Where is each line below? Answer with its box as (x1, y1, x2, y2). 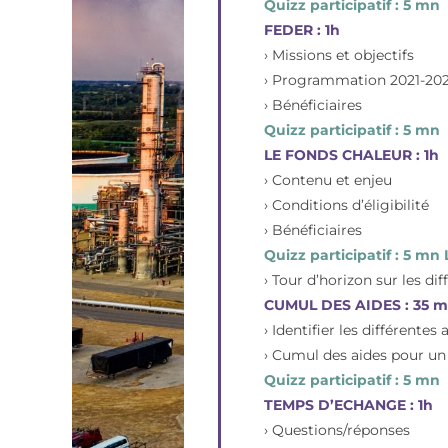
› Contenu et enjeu (264, 170, 393, 189)
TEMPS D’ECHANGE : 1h (264, 395, 434, 414)
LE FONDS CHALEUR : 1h (264, 145, 440, 164)
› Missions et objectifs (264, 45, 415, 64)
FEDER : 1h (264, 20, 341, 39)
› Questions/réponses (264, 420, 411, 439)
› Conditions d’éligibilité (264, 195, 430, 214)
